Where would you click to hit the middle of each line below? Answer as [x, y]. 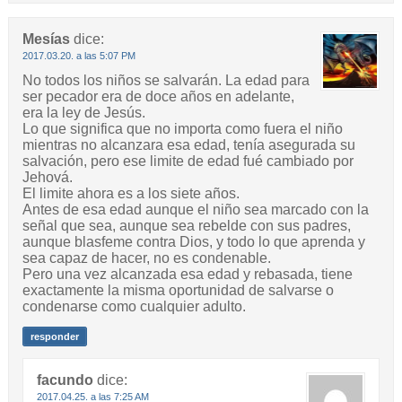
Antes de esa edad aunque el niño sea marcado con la [195, 210]
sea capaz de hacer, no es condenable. [146, 258]
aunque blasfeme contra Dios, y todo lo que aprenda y [193, 242]
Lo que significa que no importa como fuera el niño [182, 129]
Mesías [46, 39]
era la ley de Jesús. [83, 113]
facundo [65, 380]
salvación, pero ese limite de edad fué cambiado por [188, 162]
